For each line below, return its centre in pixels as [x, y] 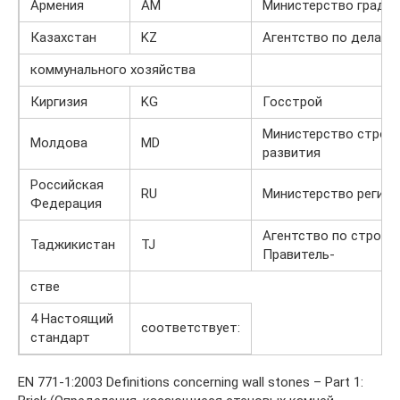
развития [292, 152]
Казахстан [63, 37]
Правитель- [299, 254]
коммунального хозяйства [113, 69]
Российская [67, 184]
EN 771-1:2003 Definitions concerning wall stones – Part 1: [191, 382]
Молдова [59, 142]
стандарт [60, 337]
